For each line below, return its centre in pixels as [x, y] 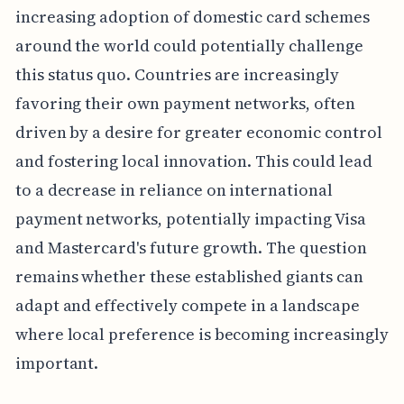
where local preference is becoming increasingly [202, 335]
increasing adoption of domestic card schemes [192, 17]
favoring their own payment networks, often [185, 104]
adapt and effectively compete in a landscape [187, 306]
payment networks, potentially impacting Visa [190, 219]
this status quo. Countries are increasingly [177, 75]
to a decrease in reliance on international [174, 190]
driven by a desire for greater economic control [198, 133]
